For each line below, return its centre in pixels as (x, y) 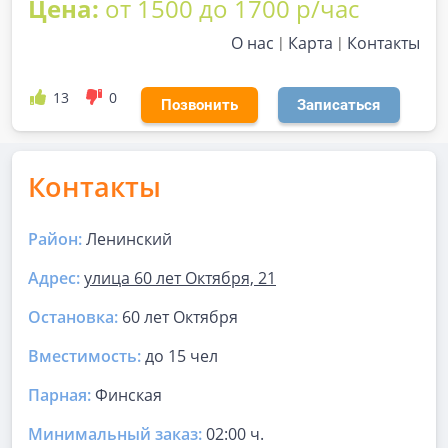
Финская (126, 395)
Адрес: (54, 278)
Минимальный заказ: (117, 434)
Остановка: (73, 317)
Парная (57, 395)
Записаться (339, 105)
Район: (55, 239)
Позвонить (199, 105)
